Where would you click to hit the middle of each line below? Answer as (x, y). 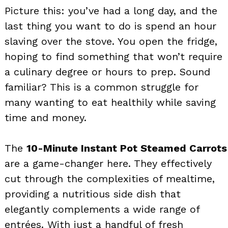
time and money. (46, 117)
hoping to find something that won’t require (113, 56)
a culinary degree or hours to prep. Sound (107, 72)
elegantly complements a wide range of (102, 209)
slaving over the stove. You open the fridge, (111, 41)
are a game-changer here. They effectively (108, 163)
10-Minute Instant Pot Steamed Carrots (127, 148)
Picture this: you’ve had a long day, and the (111, 10)
